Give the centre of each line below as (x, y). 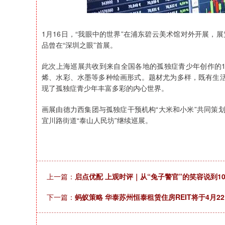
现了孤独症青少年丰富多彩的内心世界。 (105, 88)
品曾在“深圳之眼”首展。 (79, 45)
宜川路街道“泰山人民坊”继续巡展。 (97, 120)
